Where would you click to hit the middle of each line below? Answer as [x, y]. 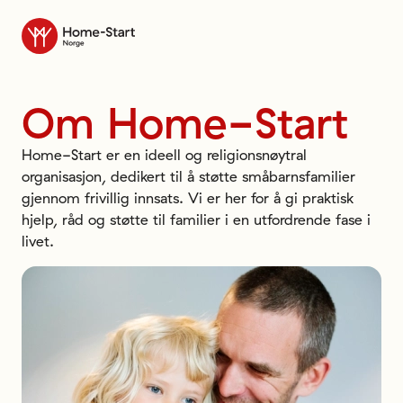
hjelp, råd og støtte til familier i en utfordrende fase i [196, 219]
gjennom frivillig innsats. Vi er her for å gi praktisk [188, 198]
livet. [38, 241]
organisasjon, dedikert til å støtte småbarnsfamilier [188, 176]
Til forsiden [58, 28]
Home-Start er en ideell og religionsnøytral [164, 155]
